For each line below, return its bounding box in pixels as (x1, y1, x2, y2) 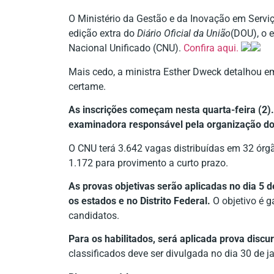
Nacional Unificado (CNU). (68, 42, 181, 54)
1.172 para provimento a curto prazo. (68, 157, 228, 169)
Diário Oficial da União (137, 28, 231, 40)
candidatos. (68, 209, 119, 221)
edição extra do (68, 28, 137, 40)
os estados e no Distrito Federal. (68, 194, 210, 207)
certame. (68, 80, 106, 92)
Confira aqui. (181, 42, 241, 54)
